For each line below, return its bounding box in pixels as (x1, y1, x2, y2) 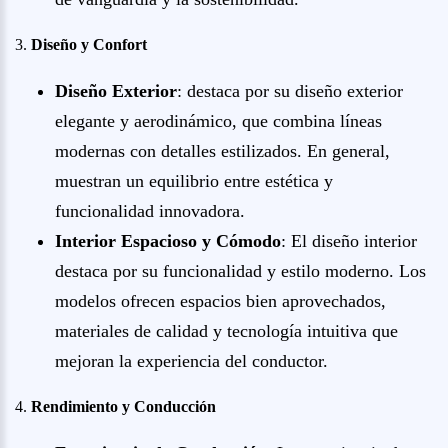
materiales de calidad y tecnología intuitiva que (55, 321, 398, 341)
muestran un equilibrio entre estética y (55, 171, 333, 191)
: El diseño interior (281, 231, 417, 251)
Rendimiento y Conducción (31, 398, 216, 415)
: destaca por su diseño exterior (177, 81, 403, 101)
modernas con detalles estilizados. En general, (55, 141, 390, 161)
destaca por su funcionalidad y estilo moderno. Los (55, 261, 426, 281)
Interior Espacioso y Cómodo (55, 231, 281, 251)
